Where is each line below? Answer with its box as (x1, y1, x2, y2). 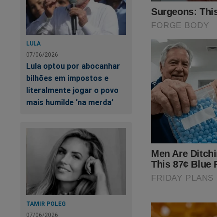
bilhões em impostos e (26, 73, 108, 83)
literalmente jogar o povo (26, 85, 119, 95)
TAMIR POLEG (26, 200, 66, 207)
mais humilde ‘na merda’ (26, 97, 113, 108)
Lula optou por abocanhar (26, 61, 120, 71)
